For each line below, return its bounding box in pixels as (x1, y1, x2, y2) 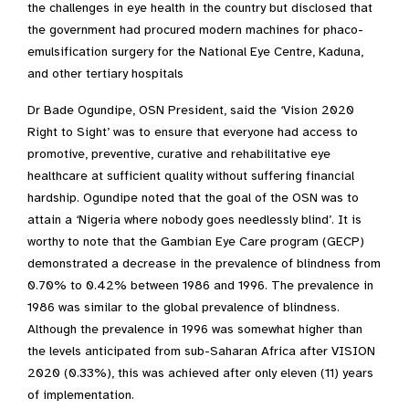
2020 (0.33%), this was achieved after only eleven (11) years (27, 365, 373, 382)
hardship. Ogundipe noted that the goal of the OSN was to (27, 190, 359, 206)
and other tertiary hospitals (27, 66, 184, 82)
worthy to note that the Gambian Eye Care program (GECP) (27, 234, 364, 250)
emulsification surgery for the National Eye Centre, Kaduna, (27, 44, 363, 60)
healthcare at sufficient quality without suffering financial (27, 168, 354, 184)
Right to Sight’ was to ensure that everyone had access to (27, 124, 358, 141)
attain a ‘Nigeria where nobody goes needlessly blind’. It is (27, 212, 362, 228)
